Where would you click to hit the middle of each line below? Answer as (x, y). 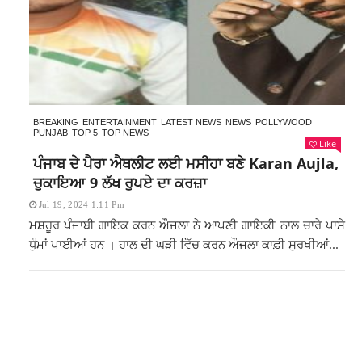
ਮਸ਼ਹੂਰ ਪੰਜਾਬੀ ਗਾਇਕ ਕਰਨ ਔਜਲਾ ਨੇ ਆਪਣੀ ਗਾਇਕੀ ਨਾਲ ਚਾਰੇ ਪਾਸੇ (187, 225)
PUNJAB (50, 133)
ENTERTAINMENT (119, 122)
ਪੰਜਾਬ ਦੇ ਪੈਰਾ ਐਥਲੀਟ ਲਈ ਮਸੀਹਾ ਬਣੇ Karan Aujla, (185, 163)
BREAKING (55, 122)
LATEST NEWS (191, 122)
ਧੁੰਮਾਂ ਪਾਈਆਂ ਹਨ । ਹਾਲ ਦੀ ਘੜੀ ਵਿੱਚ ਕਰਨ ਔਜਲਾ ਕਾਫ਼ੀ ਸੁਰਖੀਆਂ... (183, 244)
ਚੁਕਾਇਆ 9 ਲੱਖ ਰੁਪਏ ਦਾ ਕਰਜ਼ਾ (120, 183)
